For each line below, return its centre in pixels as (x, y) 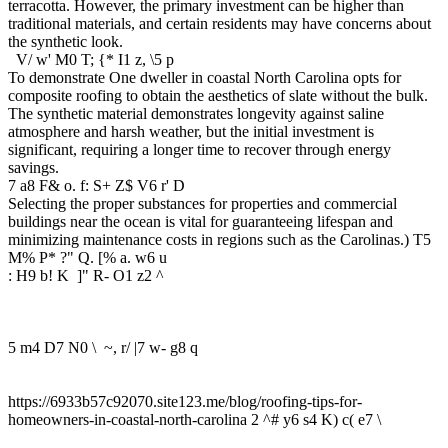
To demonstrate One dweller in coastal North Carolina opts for (204, 77)
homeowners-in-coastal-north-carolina (129, 419)
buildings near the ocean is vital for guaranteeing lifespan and (200, 221)
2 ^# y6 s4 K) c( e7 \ (316, 419)
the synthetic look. (65, 41)
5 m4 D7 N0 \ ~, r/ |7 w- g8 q (103, 347)
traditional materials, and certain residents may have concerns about (219, 23)
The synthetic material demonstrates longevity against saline (196, 113)
